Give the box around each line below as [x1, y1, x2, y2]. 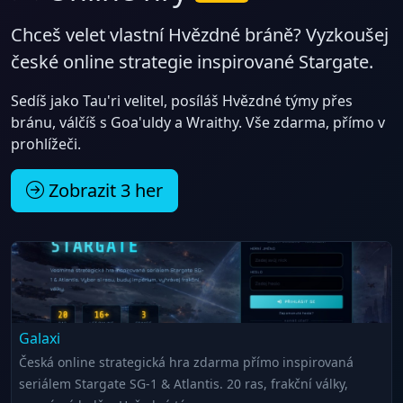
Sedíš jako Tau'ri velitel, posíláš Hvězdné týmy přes [11, 90, 353, 111]
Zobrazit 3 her [44, 177, 163, 202]
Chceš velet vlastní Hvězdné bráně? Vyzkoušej [11, 22, 389, 47]
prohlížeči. [11, 133, 81, 154]
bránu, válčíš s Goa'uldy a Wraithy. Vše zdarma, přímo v [11, 112, 385, 132]
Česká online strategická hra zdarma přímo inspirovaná [19, 353, 354, 371]
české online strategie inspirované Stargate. [11, 49, 373, 74]
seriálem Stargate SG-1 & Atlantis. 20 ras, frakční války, [19, 374, 348, 392]
